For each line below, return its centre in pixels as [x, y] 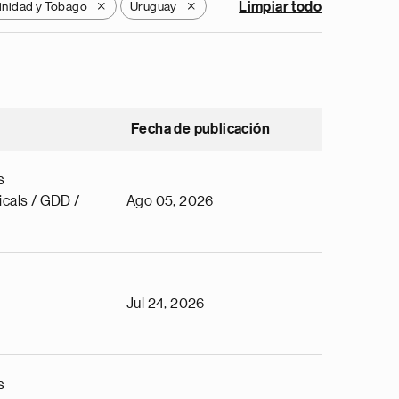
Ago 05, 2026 [170, 201]
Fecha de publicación [200, 129]
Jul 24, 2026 [166, 304]
